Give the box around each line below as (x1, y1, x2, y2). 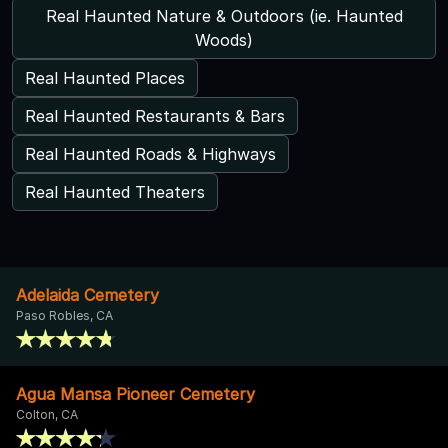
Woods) (195, 29, 253, 50)
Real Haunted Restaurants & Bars (25, 105, 285, 126)
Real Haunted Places (25, 67, 185, 88)
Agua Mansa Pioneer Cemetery (16, 383, 255, 404)
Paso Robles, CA (16, 307, 113, 323)
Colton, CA (16, 406, 78, 422)
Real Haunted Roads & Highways (25, 143, 276, 164)
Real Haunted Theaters (25, 181, 205, 202)
